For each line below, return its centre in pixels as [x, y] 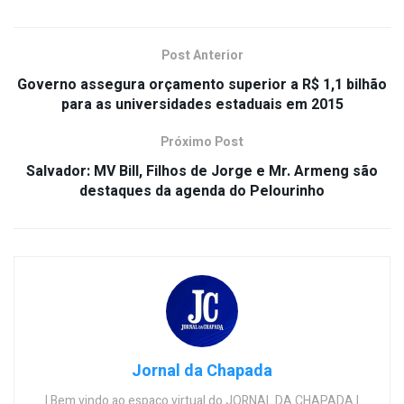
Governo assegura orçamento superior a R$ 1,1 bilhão [202, 84]
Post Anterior [202, 55]
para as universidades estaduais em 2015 [202, 104]
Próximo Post [202, 142]
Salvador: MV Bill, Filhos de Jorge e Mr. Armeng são [202, 171]
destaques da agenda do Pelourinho [202, 191]
